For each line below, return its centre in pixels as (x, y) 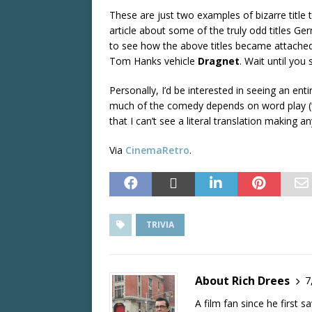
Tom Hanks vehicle (154, 61)
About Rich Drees (242, 280)
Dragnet (219, 61)
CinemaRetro (157, 150)
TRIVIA (160, 224)
